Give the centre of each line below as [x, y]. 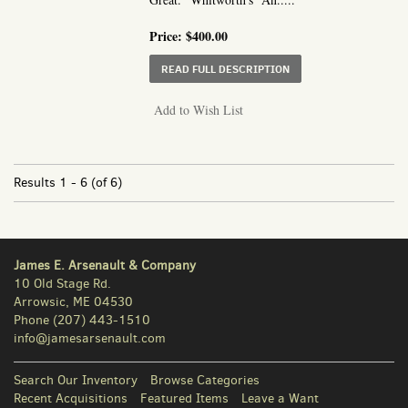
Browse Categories [205, 380]
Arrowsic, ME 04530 [73, 301]
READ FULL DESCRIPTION [226, 68]
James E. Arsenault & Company [105, 265]
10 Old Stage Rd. [62, 283]
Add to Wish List [199, 109]
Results [35, 182]
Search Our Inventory [76, 380]
